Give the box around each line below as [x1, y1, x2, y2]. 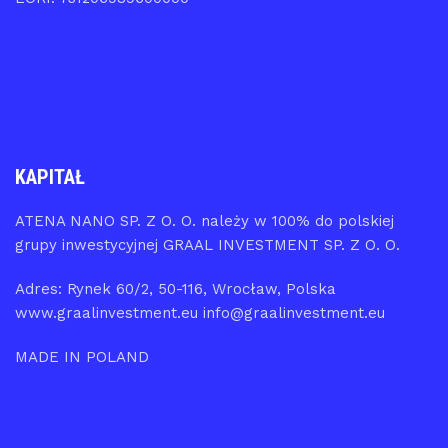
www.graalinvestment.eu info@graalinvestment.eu [15, 304, 385, 322]
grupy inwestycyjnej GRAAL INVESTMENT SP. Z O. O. [15, 236, 400, 254]
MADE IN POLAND [15, 348, 149, 366]
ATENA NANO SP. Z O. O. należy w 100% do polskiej [15, 212, 394, 230]
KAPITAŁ [15, 165, 85, 189]
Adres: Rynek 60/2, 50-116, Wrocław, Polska [15, 280, 336, 298]
